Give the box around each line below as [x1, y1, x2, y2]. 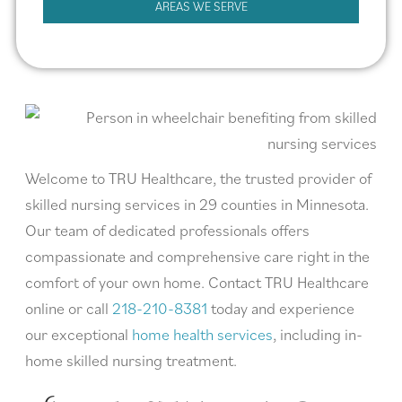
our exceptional [25, 323, 132, 345]
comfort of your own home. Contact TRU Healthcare [25, 271, 369, 293]
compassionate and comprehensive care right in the [25, 245, 370, 267]
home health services [132, 323, 273, 345]
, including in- [273, 323, 363, 345]
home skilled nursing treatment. [25, 349, 237, 371]
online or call [25, 297, 112, 319]
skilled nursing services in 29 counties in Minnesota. [25, 193, 369, 214]
